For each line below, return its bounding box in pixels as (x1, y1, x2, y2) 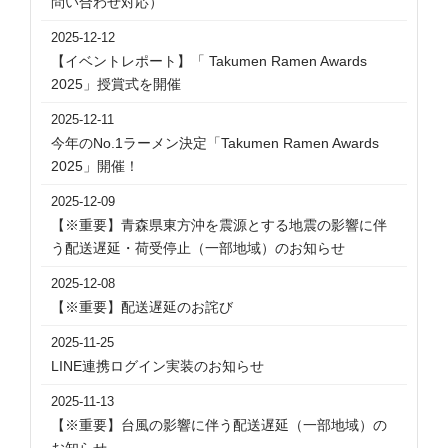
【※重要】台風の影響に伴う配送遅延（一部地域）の (51, 417, 387, 433)
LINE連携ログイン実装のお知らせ (51, 358, 264, 374)
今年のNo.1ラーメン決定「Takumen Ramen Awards (51, 135, 379, 151)
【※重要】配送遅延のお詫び (51, 299, 233, 315)
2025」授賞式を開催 (51, 76, 181, 92)
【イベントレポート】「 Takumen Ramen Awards (51, 53, 367, 69)
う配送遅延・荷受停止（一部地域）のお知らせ (51, 240, 345, 256)
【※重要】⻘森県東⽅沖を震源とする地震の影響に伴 (51, 217, 387, 233)
